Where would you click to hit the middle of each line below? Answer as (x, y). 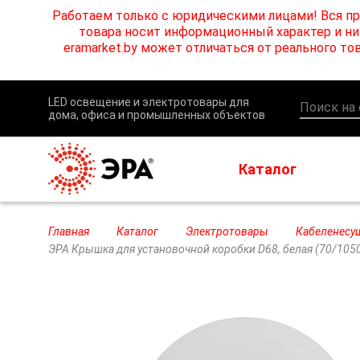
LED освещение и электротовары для (149, 102)
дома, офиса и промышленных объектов (157, 115)
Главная (69, 231)
